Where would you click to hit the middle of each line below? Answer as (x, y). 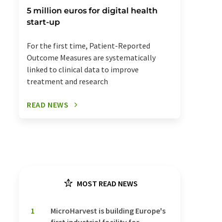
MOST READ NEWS (107, 184)
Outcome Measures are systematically (91, 58)
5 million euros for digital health (92, 11)
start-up (43, 22)
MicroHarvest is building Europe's (108, 211)
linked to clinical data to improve (83, 70)
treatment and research (67, 82)
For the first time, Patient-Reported (88, 46)
